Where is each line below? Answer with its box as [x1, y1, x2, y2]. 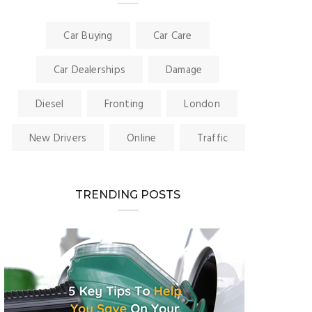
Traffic [196, 130, 228, 147]
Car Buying [63, 27, 113, 45]
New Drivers [29, 130, 87, 147]
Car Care [153, 27, 192, 45]
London [184, 95, 220, 113]
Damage [166, 61, 203, 79]
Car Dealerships [53, 61, 125, 79]
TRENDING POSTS [75, 187, 180, 201]
